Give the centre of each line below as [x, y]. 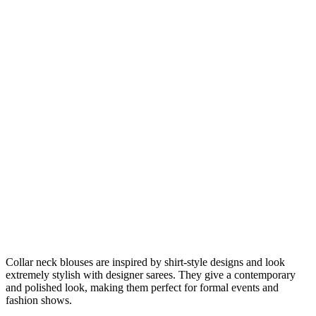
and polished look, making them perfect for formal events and [142, 288]
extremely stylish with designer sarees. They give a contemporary [151, 275]
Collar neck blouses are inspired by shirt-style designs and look [145, 262]
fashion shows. [39, 300]
